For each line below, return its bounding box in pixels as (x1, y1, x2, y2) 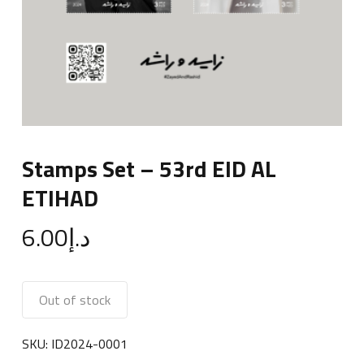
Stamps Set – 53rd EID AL (21, 151, 276, 187)
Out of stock (38, 290, 110, 310)
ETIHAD (21, 180, 98, 216)
